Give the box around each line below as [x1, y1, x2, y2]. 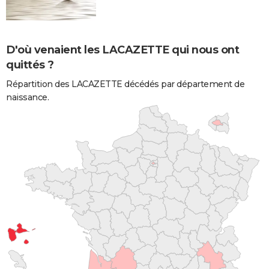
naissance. [6, 91, 49, 103]
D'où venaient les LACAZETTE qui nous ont [6, 43, 239, 56]
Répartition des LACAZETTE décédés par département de [6, 78, 244, 89]
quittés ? [6, 58, 54, 71]
